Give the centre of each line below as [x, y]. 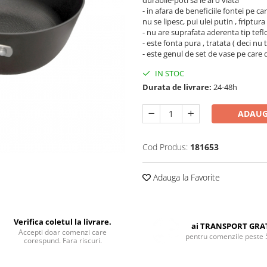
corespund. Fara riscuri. [63, 240]
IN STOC [169, 73]
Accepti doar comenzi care [63, 232]
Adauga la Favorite [185, 177]
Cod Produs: [165, 147]
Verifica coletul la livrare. [63, 222]
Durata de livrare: [177, 87]
